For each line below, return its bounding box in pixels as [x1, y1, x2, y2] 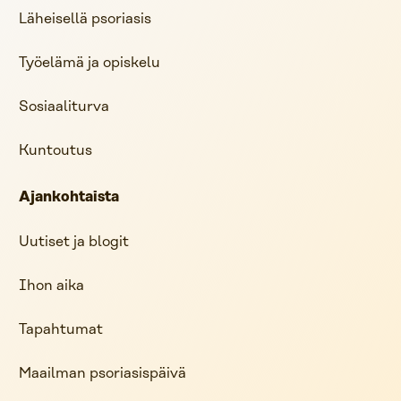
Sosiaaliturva [19, 98, 109, 115]
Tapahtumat [19, 321, 103, 337]
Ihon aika [19, 277, 84, 294]
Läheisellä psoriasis [19, 11, 151, 27]
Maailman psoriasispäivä [19, 365, 186, 381]
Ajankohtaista [19, 189, 119, 205]
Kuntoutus [19, 142, 92, 158]
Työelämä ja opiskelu [19, 55, 160, 71]
